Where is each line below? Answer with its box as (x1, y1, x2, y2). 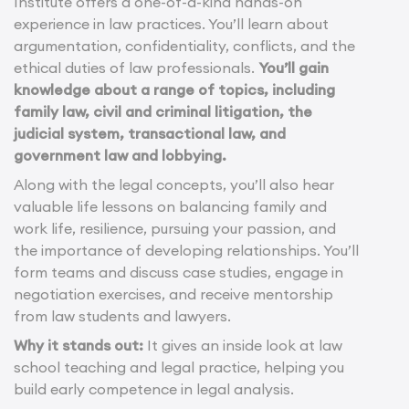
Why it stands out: (14, 336, 147, 355)
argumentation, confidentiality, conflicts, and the (14, 37, 355, 56)
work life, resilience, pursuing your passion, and (14, 219, 336, 238)
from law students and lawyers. (14, 307, 231, 326)
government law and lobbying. (14, 146, 226, 165)
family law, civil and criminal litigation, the (14, 102, 312, 121)
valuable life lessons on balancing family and (14, 197, 327, 216)
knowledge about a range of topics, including (14, 80, 335, 100)
